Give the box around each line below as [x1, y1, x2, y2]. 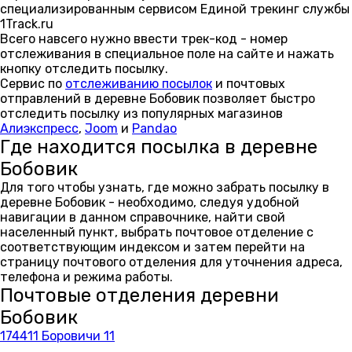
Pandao [132, 121, 177, 136]
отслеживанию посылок [65, 76, 212, 91]
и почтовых [212, 76, 285, 91]
